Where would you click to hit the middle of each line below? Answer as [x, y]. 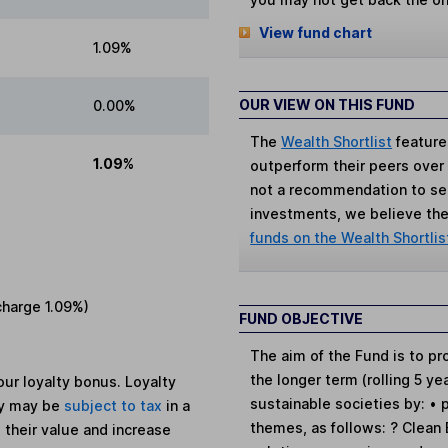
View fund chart [315, 33]
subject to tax [115, 406]
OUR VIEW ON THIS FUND [327, 104]
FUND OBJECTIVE [301, 318]
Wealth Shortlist [337, 141]
